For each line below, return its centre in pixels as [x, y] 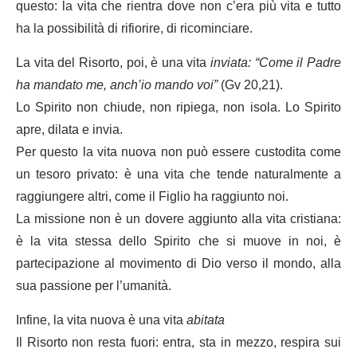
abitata [206, 320]
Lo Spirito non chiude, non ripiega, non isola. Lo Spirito [178, 107]
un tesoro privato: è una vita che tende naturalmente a [178, 174]
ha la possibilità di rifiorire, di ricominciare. [134, 28]
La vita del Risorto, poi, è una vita [114, 63]
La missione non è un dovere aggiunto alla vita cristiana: [178, 219]
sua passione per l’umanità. [94, 286]
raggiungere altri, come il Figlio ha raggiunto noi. [152, 196]
